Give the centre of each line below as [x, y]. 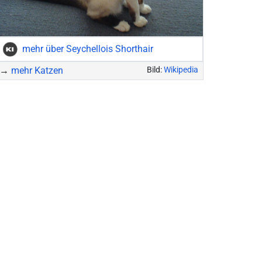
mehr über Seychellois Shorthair [88, 49]
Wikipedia [181, 70]
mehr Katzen [37, 70]
